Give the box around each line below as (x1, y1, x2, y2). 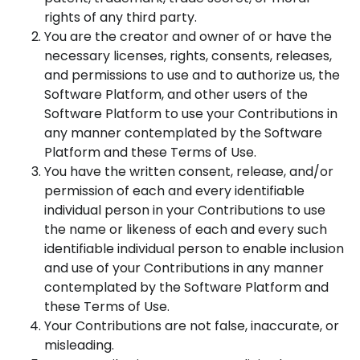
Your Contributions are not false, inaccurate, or (44, 317, 339, 335)
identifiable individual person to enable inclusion (44, 239, 344, 258)
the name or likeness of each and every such (44, 220, 327, 239)
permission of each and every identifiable (44, 182, 305, 200)
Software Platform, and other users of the (44, 85, 308, 104)
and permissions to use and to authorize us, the (44, 66, 340, 84)
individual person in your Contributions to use (44, 201, 325, 219)
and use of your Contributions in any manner (44, 259, 324, 277)
